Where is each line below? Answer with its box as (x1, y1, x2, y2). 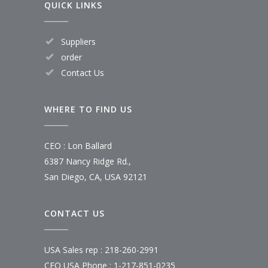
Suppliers (61, 35, 96, 47)
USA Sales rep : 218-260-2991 (44, 243, 159, 255)
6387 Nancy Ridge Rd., (44, 155, 131, 167)
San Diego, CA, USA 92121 (44, 170, 147, 182)
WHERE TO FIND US (44, 103, 132, 115)
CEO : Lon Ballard (44, 139, 112, 151)
